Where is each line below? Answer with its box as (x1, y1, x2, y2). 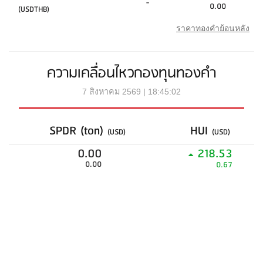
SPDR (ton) (49, 121, 107, 141)
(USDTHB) (18, 3, 49, 16)
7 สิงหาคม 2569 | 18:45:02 (82, 87, 181, 96)
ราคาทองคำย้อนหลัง (176, 23, 249, 33)
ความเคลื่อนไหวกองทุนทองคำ (47, 62, 216, 85)
